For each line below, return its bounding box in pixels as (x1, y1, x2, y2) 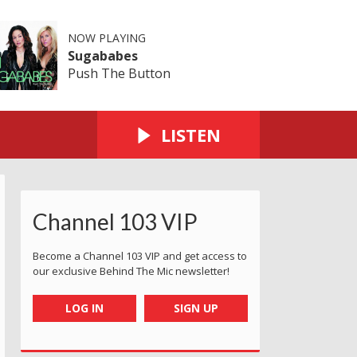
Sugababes (67, 46, 138, 65)
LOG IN (65, 300, 104, 316)
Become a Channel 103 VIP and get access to (33, 248, 247, 263)
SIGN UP (174, 300, 219, 316)
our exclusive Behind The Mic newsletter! (33, 263, 229, 278)
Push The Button (67, 64, 171, 82)
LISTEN (161, 122, 221, 147)
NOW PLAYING (67, 29, 146, 45)
